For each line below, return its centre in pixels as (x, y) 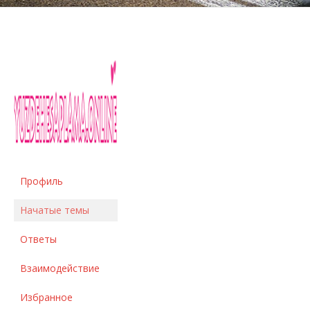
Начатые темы (55, 210)
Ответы (38, 239)
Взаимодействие (60, 268)
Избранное (46, 298)
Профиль (42, 181)
